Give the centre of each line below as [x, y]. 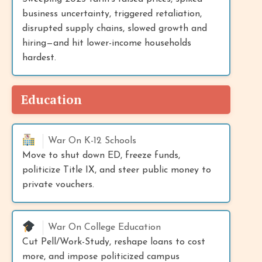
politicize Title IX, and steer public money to [117, 170]
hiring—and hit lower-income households [107, 43]
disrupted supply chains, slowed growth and [115, 28]
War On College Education [104, 227]
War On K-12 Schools [92, 141]
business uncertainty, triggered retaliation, [112, 14]
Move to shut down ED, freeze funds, [101, 155]
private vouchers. [58, 185]
